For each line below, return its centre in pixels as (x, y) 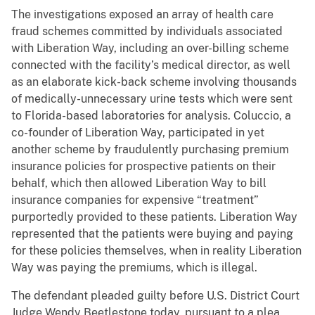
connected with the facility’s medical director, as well (151, 65)
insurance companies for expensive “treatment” (135, 200)
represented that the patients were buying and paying (152, 234)
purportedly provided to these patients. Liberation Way (154, 217)
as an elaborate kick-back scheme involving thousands (154, 82)
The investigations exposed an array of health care (142, 15)
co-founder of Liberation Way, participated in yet (138, 133)
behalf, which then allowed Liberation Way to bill (139, 184)
